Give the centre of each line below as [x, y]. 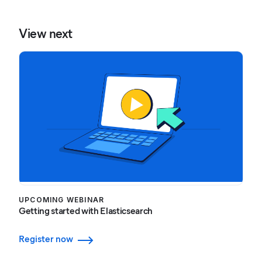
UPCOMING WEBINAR [62, 199]
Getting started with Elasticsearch [86, 211]
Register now [46, 239]
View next [46, 34]
